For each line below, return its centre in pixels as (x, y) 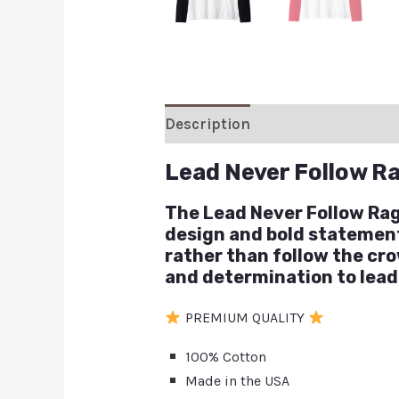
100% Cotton (224, 357)
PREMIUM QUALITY (244, 318)
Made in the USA (235, 381)
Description (208, 123)
